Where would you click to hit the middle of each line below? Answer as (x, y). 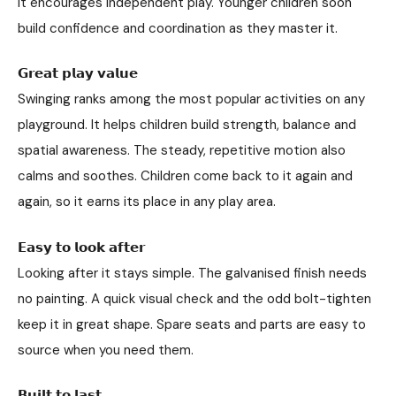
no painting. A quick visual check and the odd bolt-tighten (194, 298)
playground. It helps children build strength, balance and (187, 125)
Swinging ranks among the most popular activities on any (191, 99)
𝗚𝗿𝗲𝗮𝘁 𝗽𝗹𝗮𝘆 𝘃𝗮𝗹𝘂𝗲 (78, 73)
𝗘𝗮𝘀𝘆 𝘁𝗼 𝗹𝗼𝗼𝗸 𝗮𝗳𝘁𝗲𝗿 (81, 247)
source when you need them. (106, 350)
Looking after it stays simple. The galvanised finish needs (192, 273)
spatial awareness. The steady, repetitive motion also (182, 150)
